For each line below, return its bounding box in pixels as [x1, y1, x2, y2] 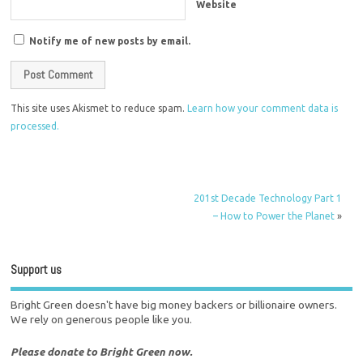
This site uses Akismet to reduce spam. [11, 103, 188, 114]
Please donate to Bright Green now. [11, 344, 193, 358]
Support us [11, 262, 62, 278]
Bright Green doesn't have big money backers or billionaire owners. [11, 297, 338, 311]
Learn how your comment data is [187, 103, 339, 114]
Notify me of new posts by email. [29, 35, 191, 46]
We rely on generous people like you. [11, 312, 193, 326]
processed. [11, 121, 60, 132]
